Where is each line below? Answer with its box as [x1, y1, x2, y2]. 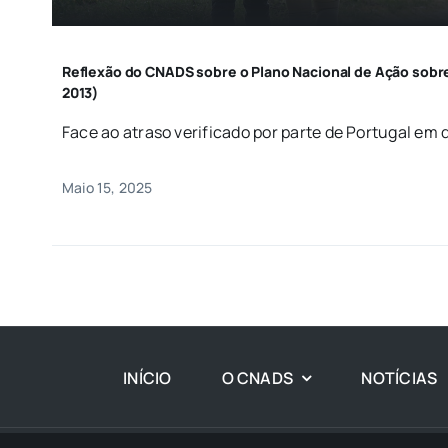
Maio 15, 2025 [61, 178, 153, 198]
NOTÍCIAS [361, 366, 438, 389]
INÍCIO [123, 366, 172, 389]
